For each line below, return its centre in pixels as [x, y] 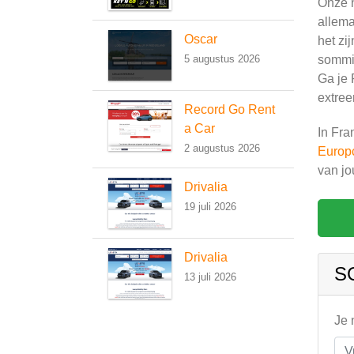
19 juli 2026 [210, 207]
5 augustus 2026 [222, 59]
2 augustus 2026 [222, 148]
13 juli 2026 [210, 277]
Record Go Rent [230, 109]
